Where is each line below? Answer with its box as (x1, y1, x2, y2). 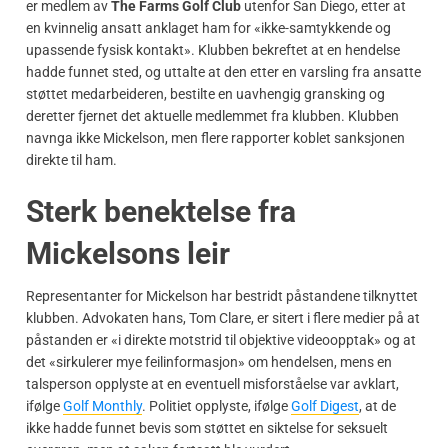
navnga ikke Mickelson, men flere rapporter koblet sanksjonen (26, 129, 405, 146)
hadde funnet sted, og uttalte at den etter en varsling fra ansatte (26, 63, 421, 80)
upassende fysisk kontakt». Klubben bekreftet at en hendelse (26, 41, 400, 58)
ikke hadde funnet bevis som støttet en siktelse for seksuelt (26, 419, 388, 436)
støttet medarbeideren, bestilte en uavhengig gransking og (26, 85, 385, 102)
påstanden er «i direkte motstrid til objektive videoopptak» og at (26, 331, 416, 348)
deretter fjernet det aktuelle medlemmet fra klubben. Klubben (26, 107, 399, 124)
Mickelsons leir (26, 235, 230, 271)
